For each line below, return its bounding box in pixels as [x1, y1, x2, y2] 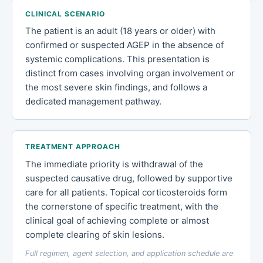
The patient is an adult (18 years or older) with [25, 25, 216, 37]
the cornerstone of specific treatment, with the [25, 200, 219, 212]
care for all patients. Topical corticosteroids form [25, 186, 228, 198]
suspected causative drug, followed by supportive [25, 172, 233, 184]
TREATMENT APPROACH [25, 142, 120, 151]
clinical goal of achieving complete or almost [25, 214, 210, 226]
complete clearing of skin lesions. [25, 228, 165, 240]
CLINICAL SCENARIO [25, 9, 105, 18]
